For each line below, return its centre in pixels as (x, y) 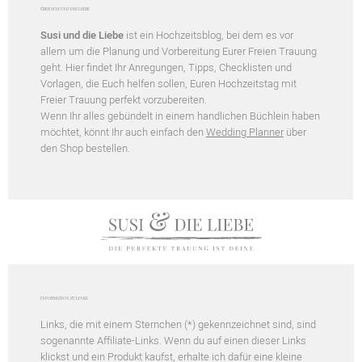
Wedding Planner (245, 132)
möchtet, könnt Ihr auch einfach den (123, 132)
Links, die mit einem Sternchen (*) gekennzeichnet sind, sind (178, 324)
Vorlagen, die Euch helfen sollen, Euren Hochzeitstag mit (168, 83)
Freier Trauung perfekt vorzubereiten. (124, 99)
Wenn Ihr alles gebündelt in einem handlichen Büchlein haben (180, 116)
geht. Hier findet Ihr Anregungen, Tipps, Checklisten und (166, 67)
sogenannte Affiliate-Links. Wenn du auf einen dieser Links (173, 340)
